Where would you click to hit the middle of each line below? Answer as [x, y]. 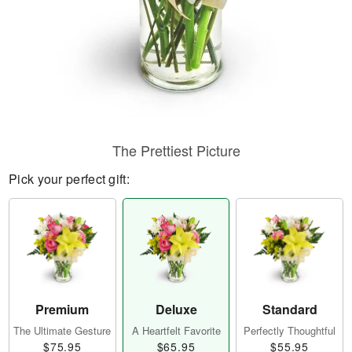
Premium [62, 310]
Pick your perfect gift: [69, 179]
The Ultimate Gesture [62, 331]
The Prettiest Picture [176, 150]
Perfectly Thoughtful [290, 331]
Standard [290, 310]
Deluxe [176, 310]
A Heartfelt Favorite [176, 331]
